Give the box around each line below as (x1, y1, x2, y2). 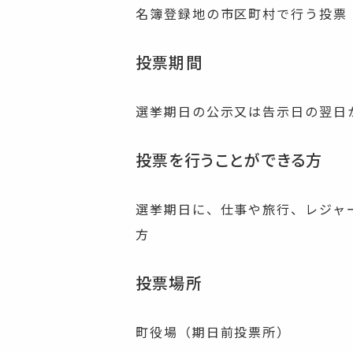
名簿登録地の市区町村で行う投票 (136, 4, 347, 23)
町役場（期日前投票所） (136, 322, 292, 341)
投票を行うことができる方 (136, 148, 323, 171)
